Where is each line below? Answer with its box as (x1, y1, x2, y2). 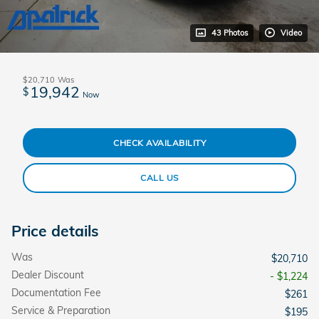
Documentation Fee (11, 286, 101, 299)
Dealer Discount (11, 268, 84, 281)
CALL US (140, 172, 179, 184)
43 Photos (211, 27, 248, 38)
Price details (11, 221, 99, 240)
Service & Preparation (11, 303, 110, 317)
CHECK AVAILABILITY (113, 137, 206, 148)
